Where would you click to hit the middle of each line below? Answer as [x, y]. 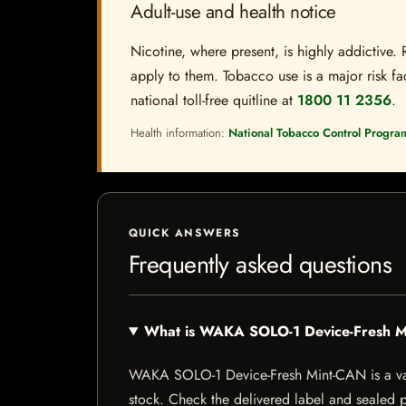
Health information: [179, 133]
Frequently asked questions [261, 264]
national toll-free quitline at [214, 100]
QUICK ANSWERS [185, 233]
